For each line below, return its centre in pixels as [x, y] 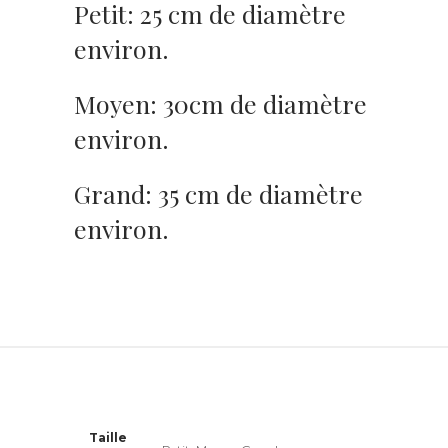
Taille [108, 437]
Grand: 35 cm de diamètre [218, 193]
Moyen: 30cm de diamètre [220, 103]
